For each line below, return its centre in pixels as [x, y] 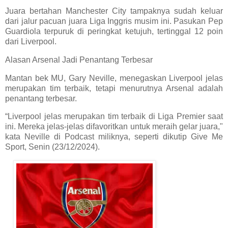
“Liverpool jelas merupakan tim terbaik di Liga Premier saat [114, 117]
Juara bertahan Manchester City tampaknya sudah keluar [114, 11]
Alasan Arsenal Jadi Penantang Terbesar [79, 60]
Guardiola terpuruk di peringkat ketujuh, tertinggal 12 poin [114, 31]
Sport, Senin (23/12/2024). [53, 147]
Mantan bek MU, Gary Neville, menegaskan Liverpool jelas [114, 78]
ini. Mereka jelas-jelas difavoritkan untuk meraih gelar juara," [114, 127]
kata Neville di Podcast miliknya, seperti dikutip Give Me [114, 137]
